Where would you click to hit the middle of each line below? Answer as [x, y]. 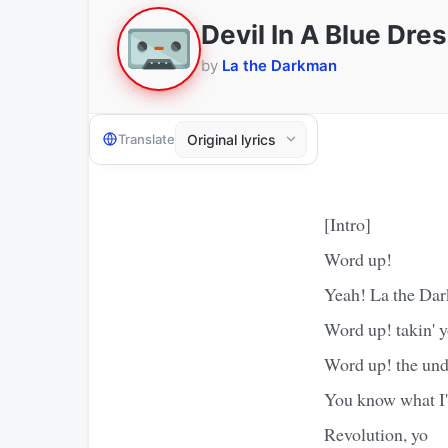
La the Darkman [279, 66]
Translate [146, 139]
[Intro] [347, 223]
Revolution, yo [376, 433]
